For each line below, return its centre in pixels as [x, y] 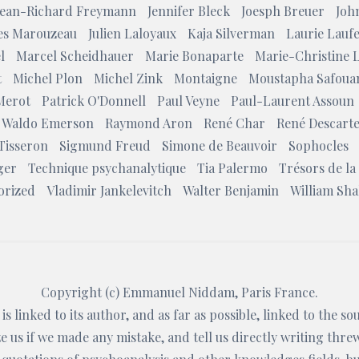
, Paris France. [276, 292]
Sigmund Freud [105, 145]
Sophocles [319, 145]
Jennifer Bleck [188, 11]
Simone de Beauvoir [220, 145]
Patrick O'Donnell [94, 101]
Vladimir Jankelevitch [109, 190]
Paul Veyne [188, 101]
